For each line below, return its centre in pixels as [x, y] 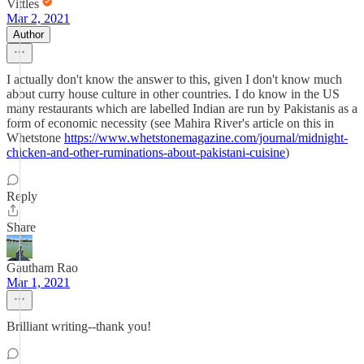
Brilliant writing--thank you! [79, 326]
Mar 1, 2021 [38, 282]
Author [28, 35]
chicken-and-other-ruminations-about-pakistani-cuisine [146, 152]
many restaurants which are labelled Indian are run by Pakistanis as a [182, 108]
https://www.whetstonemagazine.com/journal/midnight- [206, 138]
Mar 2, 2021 [38, 18]
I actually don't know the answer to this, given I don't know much [174, 79]
